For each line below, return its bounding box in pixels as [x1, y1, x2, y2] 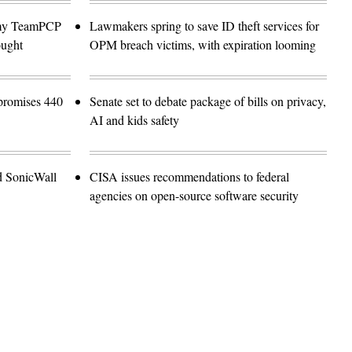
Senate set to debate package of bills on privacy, [90, 93, 326, 110]
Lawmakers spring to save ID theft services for [90, 17, 319, 35]
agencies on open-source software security [90, 187, 299, 204]
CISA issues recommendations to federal [90, 168, 289, 185]
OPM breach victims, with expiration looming [90, 36, 316, 53]
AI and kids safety [90, 112, 183, 129]
